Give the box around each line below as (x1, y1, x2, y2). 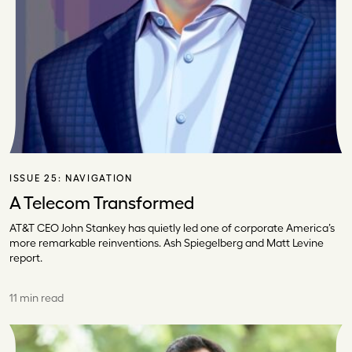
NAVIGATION (64, 172, 133, 184)
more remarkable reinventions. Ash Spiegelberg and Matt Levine (9, 236, 324, 249)
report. (9, 251, 42, 264)
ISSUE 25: (9, 172, 65, 184)
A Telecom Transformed (9, 192, 194, 213)
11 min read (9, 291, 64, 304)
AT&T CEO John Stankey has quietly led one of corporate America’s (9, 221, 335, 234)
